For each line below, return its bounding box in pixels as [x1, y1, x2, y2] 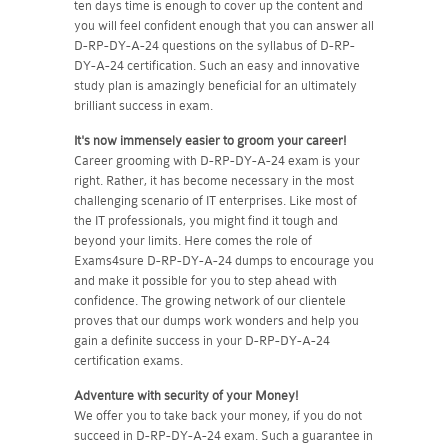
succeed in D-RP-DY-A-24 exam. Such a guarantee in [74, 427, 373, 443]
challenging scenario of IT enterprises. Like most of [74, 192, 357, 208]
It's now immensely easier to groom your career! [74, 132, 346, 148]
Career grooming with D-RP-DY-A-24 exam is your [74, 152, 360, 168]
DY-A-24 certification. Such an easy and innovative [74, 57, 360, 73]
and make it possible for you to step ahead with [74, 272, 337, 288]
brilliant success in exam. [74, 97, 213, 113]
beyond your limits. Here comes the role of [74, 232, 312, 248]
